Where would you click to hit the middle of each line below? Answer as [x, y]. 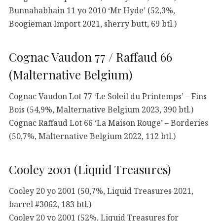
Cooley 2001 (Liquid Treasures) [90, 169]
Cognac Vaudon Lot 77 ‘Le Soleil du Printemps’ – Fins [108, 96]
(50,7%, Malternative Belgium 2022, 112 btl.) [92, 136]
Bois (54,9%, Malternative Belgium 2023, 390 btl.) [101, 109]
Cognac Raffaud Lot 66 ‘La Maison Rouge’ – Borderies [109, 123]
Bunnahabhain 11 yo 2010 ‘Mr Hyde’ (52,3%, [92, 10]
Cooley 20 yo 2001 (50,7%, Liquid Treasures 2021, [101, 191]
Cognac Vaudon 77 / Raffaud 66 [91, 56]
